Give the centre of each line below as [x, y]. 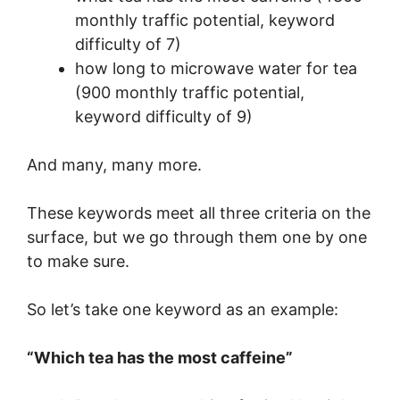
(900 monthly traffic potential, [190, 93]
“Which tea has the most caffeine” [160, 358]
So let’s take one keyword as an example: [183, 310]
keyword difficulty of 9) [164, 117]
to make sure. [78, 262]
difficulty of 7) [128, 45]
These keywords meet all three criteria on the [199, 213]
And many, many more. [114, 165]
